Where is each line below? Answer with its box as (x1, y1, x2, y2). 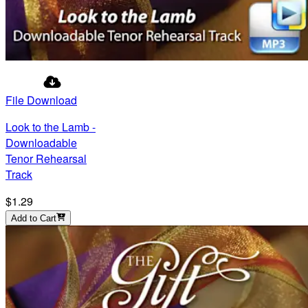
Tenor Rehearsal (5, 151, 87, 167)
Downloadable (5, 135, 77, 151)
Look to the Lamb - (5, 119, 96, 135)
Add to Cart (11, 213, 56, 224)
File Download (5, 92, 77, 109)
